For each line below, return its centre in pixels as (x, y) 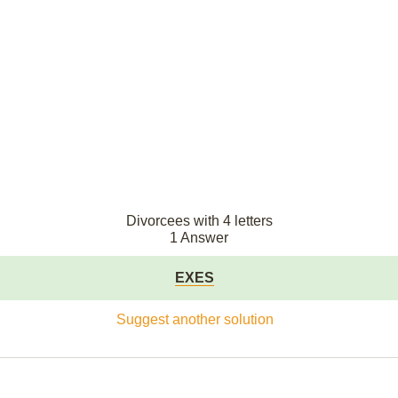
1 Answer (199, 238)
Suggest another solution (195, 319)
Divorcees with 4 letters (199, 221)
